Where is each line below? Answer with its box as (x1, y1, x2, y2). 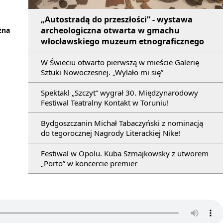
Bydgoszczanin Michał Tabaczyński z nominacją (41, 118, 203, 128)
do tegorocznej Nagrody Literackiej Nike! (41, 128, 180, 138)
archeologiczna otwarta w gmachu (41, 25, 180, 36)
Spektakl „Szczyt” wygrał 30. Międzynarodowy (41, 88, 198, 98)
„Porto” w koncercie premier (41, 158, 137, 169)
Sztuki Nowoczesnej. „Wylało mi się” (41, 67, 163, 78)
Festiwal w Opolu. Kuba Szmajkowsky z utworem (41, 148, 209, 159)
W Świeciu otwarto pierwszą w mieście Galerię (41, 57, 199, 68)
